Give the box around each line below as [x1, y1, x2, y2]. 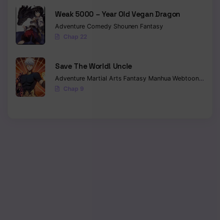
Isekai [200, 74, 218, 82]
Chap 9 [63, 84, 84, 92]
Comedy [87, 22, 113, 30]
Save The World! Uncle [55, 61, 133, 71]
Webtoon [172, 74, 199, 82]
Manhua [148, 74, 173, 82]
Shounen [113, 22, 140, 30]
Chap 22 [63, 32, 87, 40]
